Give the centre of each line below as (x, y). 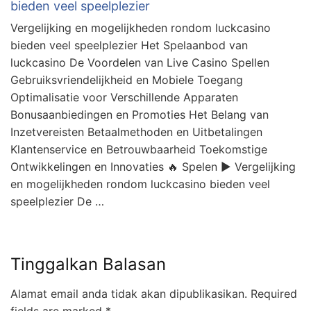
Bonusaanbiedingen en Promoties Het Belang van (140, 115)
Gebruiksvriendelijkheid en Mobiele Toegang (127, 80)
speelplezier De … (57, 202)
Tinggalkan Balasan (88, 264)
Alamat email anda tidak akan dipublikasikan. (129, 294)
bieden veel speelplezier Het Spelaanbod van (129, 45)
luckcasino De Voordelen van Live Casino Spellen (140, 63)
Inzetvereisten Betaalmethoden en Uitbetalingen (136, 132)
